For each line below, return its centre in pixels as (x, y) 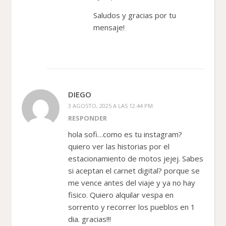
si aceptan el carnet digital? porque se (134, 170)
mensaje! (109, 27)
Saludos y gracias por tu (135, 15)
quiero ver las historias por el (119, 146)
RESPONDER (88, 118)
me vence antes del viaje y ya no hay (132, 182)
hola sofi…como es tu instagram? (125, 134)
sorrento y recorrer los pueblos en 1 (132, 207)
